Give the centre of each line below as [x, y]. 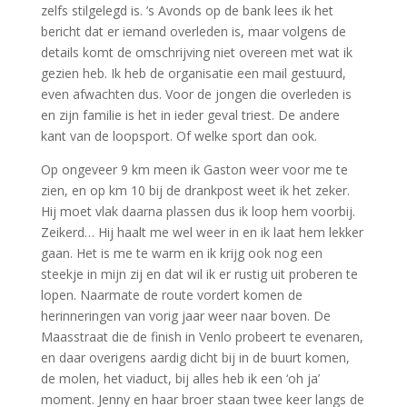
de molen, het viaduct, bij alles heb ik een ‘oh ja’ [180, 378]
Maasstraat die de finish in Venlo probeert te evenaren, [202, 337]
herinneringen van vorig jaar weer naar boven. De [185, 316]
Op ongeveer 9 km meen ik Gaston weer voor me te [194, 169]
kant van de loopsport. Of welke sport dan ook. [179, 136]
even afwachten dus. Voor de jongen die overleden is [196, 94]
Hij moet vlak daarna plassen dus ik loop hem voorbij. [198, 211]
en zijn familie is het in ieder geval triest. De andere [190, 115]
